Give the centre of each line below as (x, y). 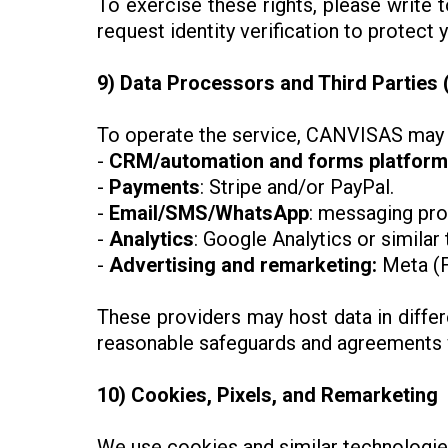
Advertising (162, 265)
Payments (154, 187)
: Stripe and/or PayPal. (297, 187)
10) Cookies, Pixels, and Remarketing (267, 395)
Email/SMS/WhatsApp (209, 213)
